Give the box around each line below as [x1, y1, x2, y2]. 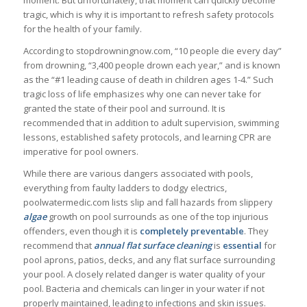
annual [93, 239, 124, 252]
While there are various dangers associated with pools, [23, 167, 253, 180]
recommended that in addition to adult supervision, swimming [23, 116, 279, 130]
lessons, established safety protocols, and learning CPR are [23, 131, 271, 144]
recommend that [23, 239, 94, 252]
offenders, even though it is [23, 225, 140, 238]
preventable [190, 225, 244, 238]
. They [243, 225, 269, 238]
